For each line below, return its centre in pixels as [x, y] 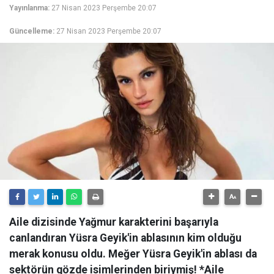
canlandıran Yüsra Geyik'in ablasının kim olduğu [125, 238]
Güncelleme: [32, 31]
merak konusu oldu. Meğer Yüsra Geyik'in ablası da [133, 254]
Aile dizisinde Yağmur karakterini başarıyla [114, 222]
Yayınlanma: [29, 8]
